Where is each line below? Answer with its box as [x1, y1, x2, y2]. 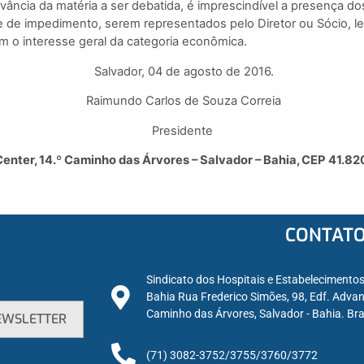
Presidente [151, 123, 213, 138]
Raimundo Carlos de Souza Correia [83, 93, 281, 109]
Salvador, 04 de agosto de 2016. [90, 63, 274, 79]
